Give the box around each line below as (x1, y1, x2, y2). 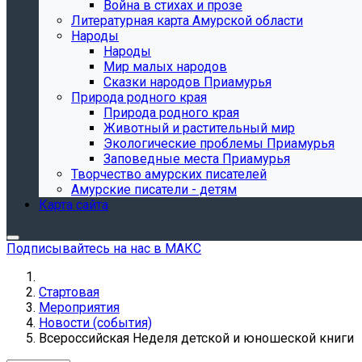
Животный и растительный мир (103, 120, 295, 136)
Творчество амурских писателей (71, 166, 267, 182)
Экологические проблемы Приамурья (103, 136, 335, 151)
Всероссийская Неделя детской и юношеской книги (39, 330, 354, 346)
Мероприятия (39, 300, 120, 315)
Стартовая (39, 284, 99, 300)
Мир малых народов (103, 59, 227, 74)
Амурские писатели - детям (71, 182, 237, 197)
